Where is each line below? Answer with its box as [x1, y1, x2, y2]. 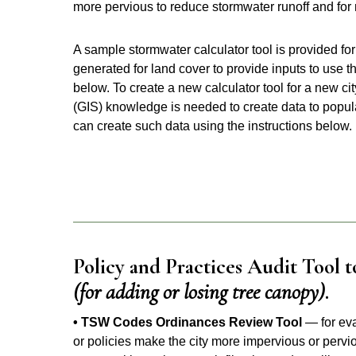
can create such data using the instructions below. [73, 119, 352, 133]
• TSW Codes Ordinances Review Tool [73, 315, 302, 329]
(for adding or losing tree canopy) [73, 278, 325, 305]
